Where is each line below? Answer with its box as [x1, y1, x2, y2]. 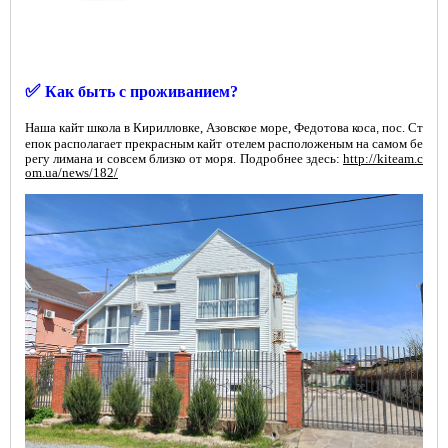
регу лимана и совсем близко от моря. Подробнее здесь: [25, 151, 343, 167]
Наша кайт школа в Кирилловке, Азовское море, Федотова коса [25, 120, 376, 136]
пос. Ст [379, 120, 423, 136]
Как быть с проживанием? [45, 83, 238, 101]
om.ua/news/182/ [25, 165, 118, 181]
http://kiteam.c [343, 151, 423, 167]
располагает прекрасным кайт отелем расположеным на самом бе [54, 136, 423, 152]
